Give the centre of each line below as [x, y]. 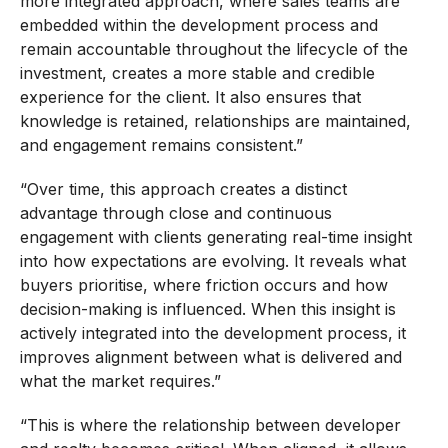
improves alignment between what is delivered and [210, 357]
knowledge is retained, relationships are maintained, [215, 121]
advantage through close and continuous [175, 213]
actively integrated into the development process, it [212, 333]
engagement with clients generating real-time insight [215, 237]
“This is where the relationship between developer [210, 425]
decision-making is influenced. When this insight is [207, 309]
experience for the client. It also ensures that [190, 97]
